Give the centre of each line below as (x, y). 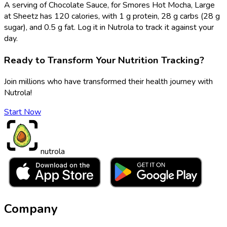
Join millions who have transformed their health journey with (108, 82)
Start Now (23, 112)
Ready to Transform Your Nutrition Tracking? (104, 60)
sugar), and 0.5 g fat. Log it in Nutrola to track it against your (109, 27)
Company (31, 209)
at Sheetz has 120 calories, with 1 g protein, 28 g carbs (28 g (112, 16)
